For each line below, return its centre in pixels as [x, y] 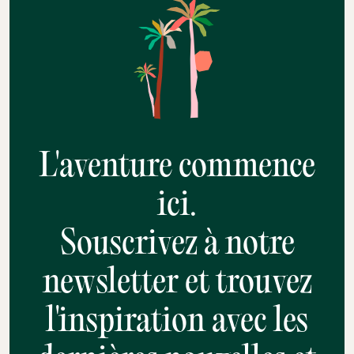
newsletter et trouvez [177, 284]
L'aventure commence [177, 168]
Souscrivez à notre [177, 245]
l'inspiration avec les [177, 322]
